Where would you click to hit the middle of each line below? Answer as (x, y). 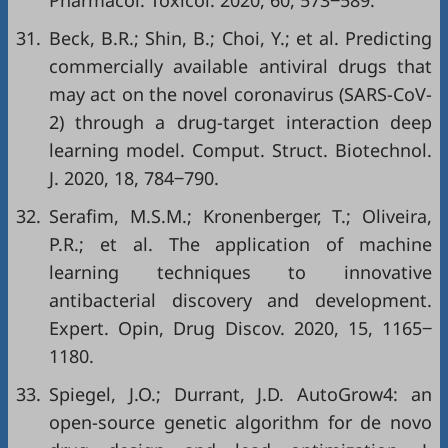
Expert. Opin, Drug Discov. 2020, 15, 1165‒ (240, 328)
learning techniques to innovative (240, 272)
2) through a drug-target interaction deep (240, 122)
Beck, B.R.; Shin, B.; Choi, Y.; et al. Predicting (240, 38)
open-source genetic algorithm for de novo (240, 422)
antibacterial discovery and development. (240, 300)
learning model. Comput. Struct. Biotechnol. (240, 150)
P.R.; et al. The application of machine (240, 244)
